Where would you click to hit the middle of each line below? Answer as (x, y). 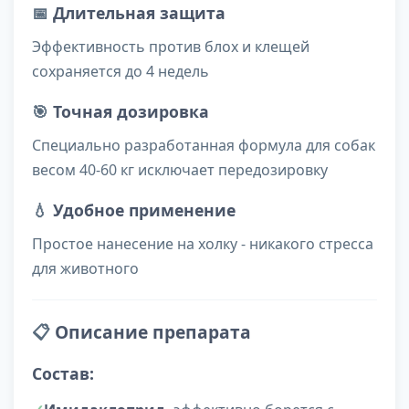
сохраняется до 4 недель (121, 72)
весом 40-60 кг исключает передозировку (180, 170)
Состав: (63, 374)
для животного (85, 269)
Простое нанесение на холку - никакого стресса (203, 244)
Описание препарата (153, 332)
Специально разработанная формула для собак (204, 146)
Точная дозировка (131, 112)
